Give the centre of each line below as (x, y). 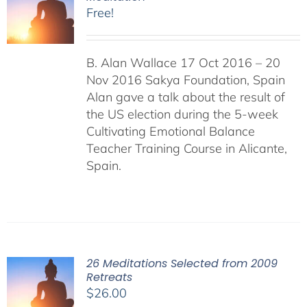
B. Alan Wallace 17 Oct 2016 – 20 (183, 63)
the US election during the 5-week (182, 114)
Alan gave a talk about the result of (185, 97)
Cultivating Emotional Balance (170, 131)
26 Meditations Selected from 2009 (182, 263)
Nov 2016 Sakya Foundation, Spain (185, 80)
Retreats (109, 277)
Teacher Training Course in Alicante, (186, 148)
